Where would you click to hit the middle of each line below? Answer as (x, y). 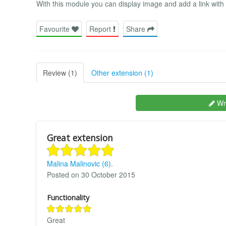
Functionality (68, 197)
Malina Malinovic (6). (80, 163)
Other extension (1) (122, 72)
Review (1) (60, 72)
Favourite (55, 29)
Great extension (80, 137)
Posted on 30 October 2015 (91, 174)
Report (101, 29)
